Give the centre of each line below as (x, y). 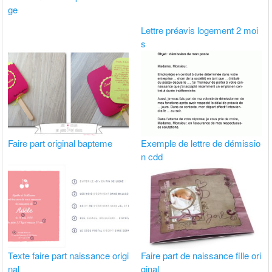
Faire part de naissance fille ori (201, 255)
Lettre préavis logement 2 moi (200, 30)
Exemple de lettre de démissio (201, 143)
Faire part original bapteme (60, 143)
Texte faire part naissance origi (69, 255)
